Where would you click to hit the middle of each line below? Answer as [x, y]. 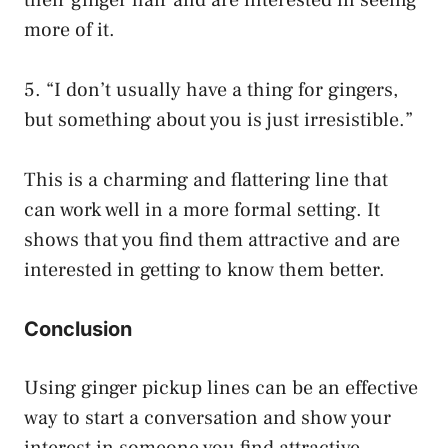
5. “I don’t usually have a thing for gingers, [211, 89]
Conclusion [78, 328]
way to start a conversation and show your [207, 417]
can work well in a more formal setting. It [202, 209]
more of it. [69, 29]
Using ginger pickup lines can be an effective [221, 387]
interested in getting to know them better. [204, 269]
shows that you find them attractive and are [212, 239]
